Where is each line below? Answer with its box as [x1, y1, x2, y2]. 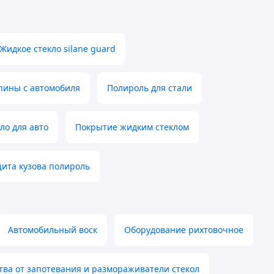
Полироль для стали [107, 82, 192, 94]
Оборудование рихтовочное [124, 224, 243, 236]
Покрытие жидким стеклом [75, 121, 189, 133]
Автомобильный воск [8, 224, 97, 236]
